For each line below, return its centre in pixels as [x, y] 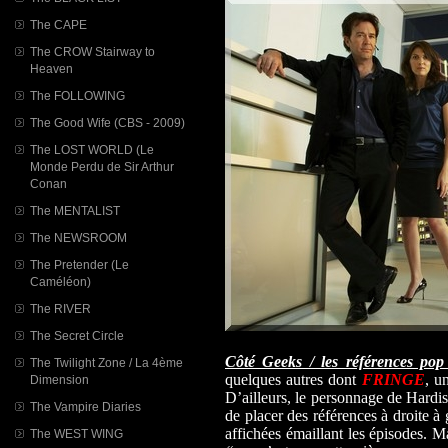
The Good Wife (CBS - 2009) [107, 122]
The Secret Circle [77, 335]
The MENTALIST [75, 210]
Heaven [51, 68]
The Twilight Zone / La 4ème [106, 362]
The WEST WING [76, 433]
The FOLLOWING [77, 95]
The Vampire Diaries [85, 406]
